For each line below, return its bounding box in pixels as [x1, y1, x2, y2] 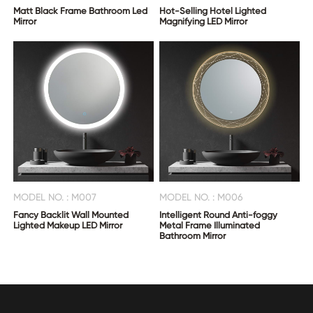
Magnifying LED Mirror [159, 16, 248, 27]
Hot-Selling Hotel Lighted [159, 6, 267, 17]
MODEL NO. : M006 [159, 191, 244, 203]
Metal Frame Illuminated [159, 219, 261, 231]
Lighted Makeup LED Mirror [13, 219, 123, 231]
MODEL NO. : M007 [13, 191, 97, 203]
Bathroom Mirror [159, 230, 226, 241]
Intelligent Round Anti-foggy [159, 209, 278, 220]
